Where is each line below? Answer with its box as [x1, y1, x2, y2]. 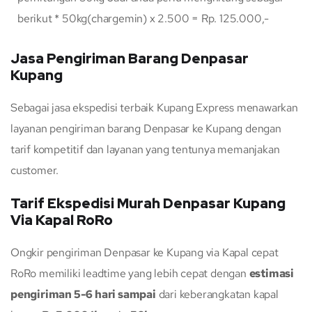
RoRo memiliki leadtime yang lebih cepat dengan [10, 266, 249, 281]
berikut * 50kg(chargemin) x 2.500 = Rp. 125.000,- [17, 11, 270, 26]
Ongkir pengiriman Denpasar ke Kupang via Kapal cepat [10, 245, 279, 260]
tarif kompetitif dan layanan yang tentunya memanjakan [10, 142, 280, 157]
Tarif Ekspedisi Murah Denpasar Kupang [10, 194, 286, 213]
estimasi [249, 266, 295, 281]
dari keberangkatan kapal [155, 287, 279, 302]
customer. [10, 163, 59, 178]
